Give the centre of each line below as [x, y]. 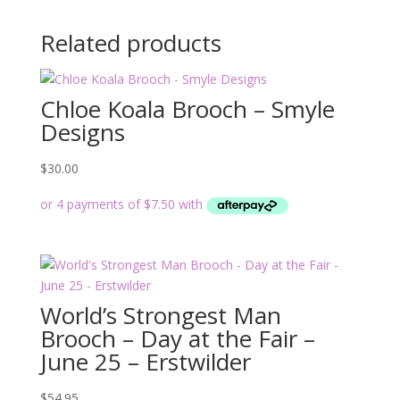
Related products [130, 43]
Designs [82, 132]
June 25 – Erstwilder [145, 362]
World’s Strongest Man [160, 316]
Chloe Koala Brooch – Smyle [187, 109]
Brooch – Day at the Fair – [177, 339]
